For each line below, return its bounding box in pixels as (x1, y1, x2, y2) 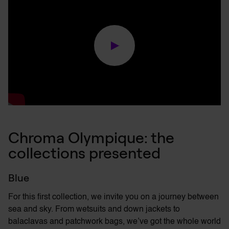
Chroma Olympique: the (8, 128, 174, 147)
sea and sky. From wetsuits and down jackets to (8, 205, 180, 214)
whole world (177, 218, 221, 226)
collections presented (8, 143, 161, 163)
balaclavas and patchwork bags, (8, 218, 127, 226)
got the (148, 218, 177, 226)
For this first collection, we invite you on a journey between (8, 193, 219, 201)
